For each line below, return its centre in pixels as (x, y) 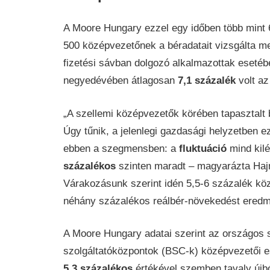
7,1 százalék (205, 81)
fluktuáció (202, 148)
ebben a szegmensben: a (121, 148)
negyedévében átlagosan (119, 81)
